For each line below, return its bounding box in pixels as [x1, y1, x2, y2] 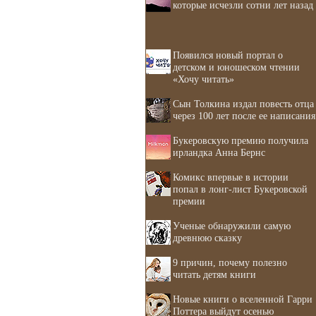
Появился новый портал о [173, 49, 283, 61]
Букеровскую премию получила [173, 135, 308, 146]
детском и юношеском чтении [173, 61, 300, 73]
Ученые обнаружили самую [173, 220, 291, 231]
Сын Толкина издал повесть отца [173, 98, 314, 109]
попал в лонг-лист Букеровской [173, 183, 308, 195]
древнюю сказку [173, 232, 242, 243]
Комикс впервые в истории [173, 171, 288, 183]
